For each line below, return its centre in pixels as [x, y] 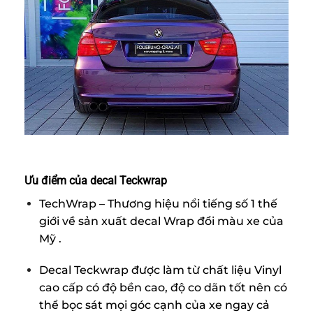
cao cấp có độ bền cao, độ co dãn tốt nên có [163, 288]
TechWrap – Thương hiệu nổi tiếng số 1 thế [158, 203]
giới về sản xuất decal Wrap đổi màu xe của [161, 221]
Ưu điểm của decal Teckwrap [96, 180]
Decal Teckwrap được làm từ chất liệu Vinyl [160, 270]
